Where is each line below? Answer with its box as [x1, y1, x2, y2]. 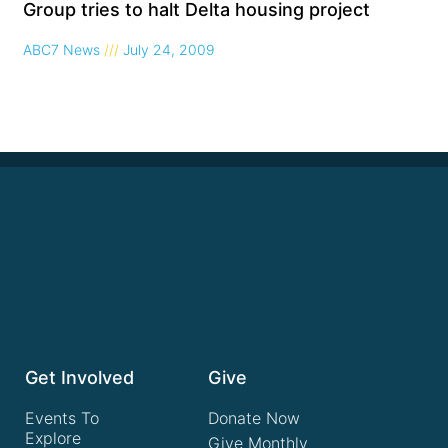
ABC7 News [23, 40, 105, 58]
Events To [25, 407, 100, 428]
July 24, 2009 [119, 40, 216, 58]
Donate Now [207, 407, 300, 428]
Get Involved [25, 366, 135, 388]
